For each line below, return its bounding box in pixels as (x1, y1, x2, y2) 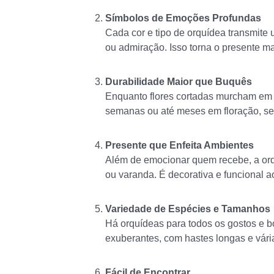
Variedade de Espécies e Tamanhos (105, 204, 270, 215)
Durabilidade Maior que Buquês (105, 76, 252, 87)
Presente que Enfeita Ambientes (105, 140, 254, 151)
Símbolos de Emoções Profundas (105, 13, 261, 24)
